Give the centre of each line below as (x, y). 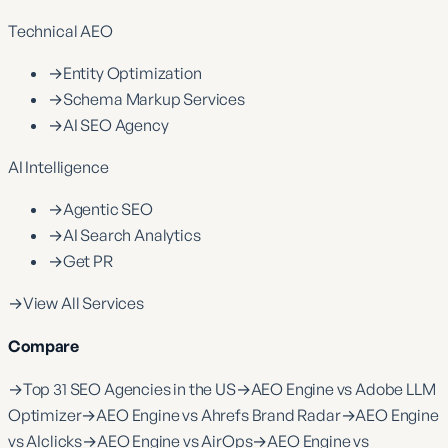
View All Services (83, 302)
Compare (43, 346)
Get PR (87, 260)
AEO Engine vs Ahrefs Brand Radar (218, 415)
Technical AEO (60, 30)
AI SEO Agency (115, 124)
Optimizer (45, 415)
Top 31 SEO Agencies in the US (129, 389)
